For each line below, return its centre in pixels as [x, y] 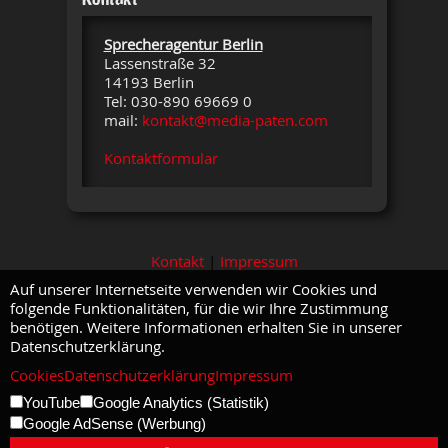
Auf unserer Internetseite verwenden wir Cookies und [193, 289]
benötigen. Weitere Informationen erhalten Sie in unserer [206, 327]
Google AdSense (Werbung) [114, 424]
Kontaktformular [160, 158]
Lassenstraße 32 [159, 63]
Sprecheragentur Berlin [183, 44]
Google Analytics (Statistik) [181, 403]
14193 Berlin [148, 82]
